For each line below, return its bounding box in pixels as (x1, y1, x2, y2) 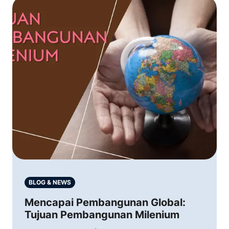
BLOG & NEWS (29, 178, 71, 186)
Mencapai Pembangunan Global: (25, 196, 186, 209)
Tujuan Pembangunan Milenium (25, 209, 179, 221)
